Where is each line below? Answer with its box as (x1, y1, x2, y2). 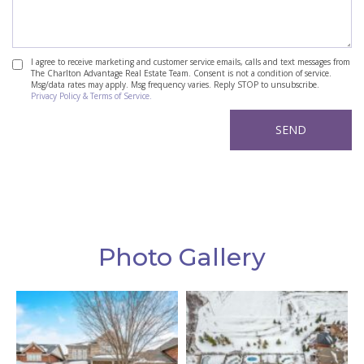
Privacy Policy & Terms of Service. (31, 90, 152, 102)
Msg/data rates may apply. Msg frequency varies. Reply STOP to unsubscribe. (31, 79, 319, 91)
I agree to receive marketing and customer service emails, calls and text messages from (31, 56, 350, 68)
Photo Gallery (98, 242, 266, 273)
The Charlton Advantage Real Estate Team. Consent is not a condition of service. (31, 67, 331, 80)
